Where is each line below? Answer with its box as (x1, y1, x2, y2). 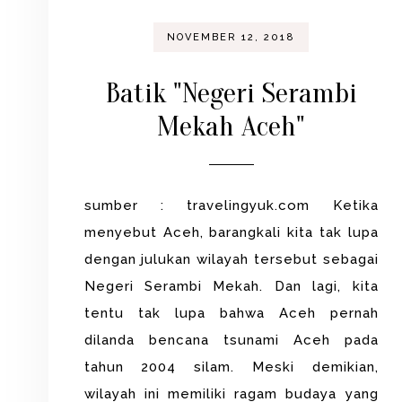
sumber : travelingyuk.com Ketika (83, 197, 379, 214)
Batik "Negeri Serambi (105, 76, 357, 110)
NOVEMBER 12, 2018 (167, 31, 296, 44)
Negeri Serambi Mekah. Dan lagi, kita (83, 278, 379, 295)
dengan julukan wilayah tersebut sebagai (83, 251, 379, 268)
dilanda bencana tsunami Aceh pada (83, 332, 379, 349)
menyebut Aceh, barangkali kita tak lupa (83, 224, 379, 241)
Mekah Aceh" (157, 109, 306, 144)
